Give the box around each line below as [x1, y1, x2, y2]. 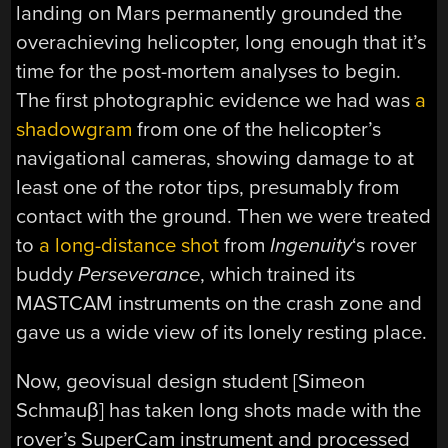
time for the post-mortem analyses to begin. [16, 58, 402, 84]
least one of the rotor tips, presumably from [16, 174, 400, 200]
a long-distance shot [39, 232, 220, 258]
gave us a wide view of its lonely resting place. [16, 319, 428, 345]
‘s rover [352, 232, 418, 258]
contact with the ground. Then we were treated [16, 203, 432, 229]
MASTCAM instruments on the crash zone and [16, 290, 423, 316]
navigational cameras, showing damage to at [16, 145, 415, 171]
